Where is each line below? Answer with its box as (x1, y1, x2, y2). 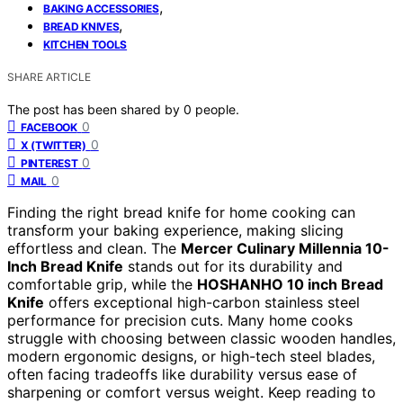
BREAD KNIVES (43, 19, 120, 33)
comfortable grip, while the (7, 274, 197, 293)
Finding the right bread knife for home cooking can (7, 202, 355, 221)
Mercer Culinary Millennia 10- (181, 238, 390, 257)
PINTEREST (21, 156, 78, 170)
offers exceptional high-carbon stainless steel (44, 292, 360, 311)
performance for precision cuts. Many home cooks (7, 310, 353, 329)
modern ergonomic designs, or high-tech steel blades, (7, 346, 375, 365)
